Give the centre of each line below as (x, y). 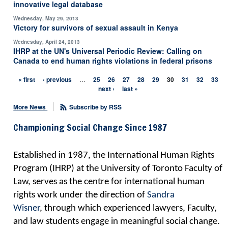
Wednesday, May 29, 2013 (46, 18)
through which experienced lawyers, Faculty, (130, 209)
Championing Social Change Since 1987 (90, 127)
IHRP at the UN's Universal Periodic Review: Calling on (108, 51)
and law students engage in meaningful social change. (117, 222)
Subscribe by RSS (96, 107)
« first (26, 79)
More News (31, 107)
